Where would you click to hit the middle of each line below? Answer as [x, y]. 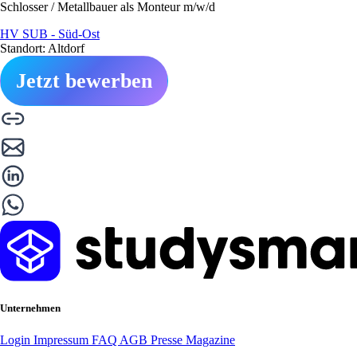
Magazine [210, 339]
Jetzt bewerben [84, 81]
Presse [168, 339]
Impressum [63, 339]
